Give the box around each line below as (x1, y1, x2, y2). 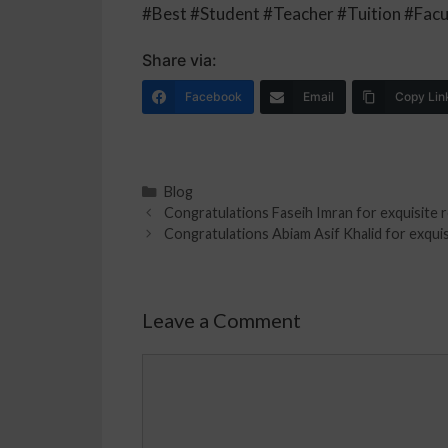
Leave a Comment (142, 307, 301, 332)
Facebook (185, 88, 242, 104)
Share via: (142, 49, 217, 70)
